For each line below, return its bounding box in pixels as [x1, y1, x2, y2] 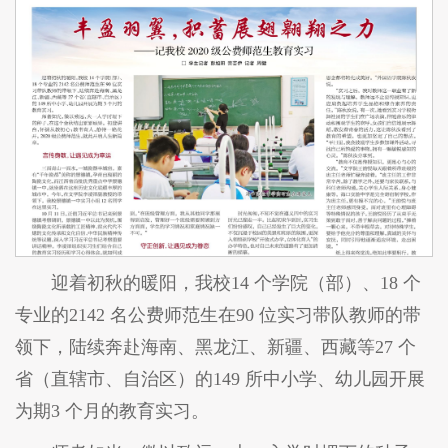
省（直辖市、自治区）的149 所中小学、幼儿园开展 [15, 368, 425, 389]
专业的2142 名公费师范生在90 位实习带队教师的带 [15, 304, 421, 325]
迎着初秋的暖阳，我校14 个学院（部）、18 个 [51, 272, 421, 293]
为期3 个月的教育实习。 [15, 400, 209, 421]
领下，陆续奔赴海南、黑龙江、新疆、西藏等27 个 [15, 336, 416, 357]
